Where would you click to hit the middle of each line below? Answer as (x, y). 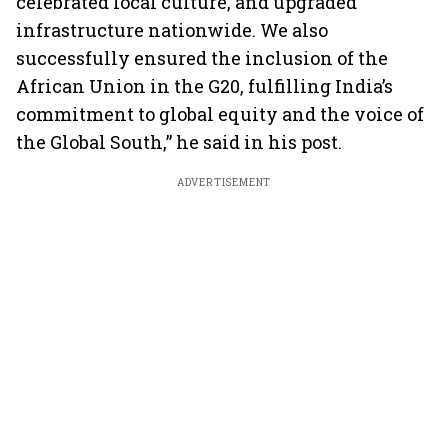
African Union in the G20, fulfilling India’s (204, 86)
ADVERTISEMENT (224, 182)
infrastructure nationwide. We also (172, 30)
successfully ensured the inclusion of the (202, 58)
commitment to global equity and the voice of (220, 114)
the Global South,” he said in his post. (179, 142)
